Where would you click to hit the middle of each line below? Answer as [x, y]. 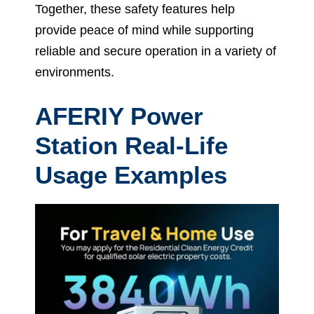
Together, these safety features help [135, 9]
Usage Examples [131, 175]
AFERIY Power [119, 116]
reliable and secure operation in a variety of [156, 52]
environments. [75, 73]
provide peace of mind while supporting [144, 30]
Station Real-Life [131, 146]
